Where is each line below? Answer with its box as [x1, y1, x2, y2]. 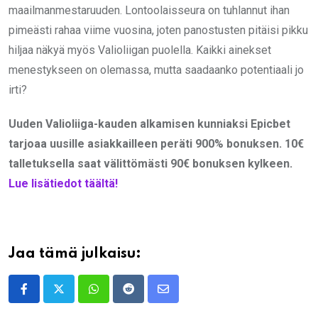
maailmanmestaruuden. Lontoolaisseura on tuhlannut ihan [9, 4, 290, 18]
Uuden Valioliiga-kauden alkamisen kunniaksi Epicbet [9, 117, 290, 131]
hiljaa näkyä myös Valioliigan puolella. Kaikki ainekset [9, 43, 271, 57]
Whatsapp [92, 290, 143, 305]
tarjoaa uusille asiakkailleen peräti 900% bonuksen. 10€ [9, 137, 304, 151]
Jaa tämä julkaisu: [9, 247, 141, 262]
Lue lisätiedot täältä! [9, 177, 118, 191]
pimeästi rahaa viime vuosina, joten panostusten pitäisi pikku [9, 23, 308, 38]
